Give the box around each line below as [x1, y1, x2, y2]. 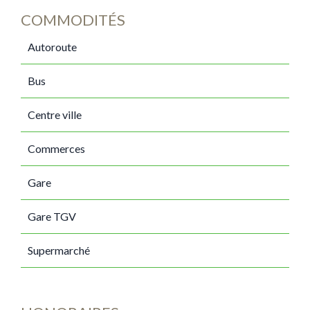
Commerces [28, 142, 85, 155]
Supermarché [28, 244, 90, 257]
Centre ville [28, 108, 82, 121]
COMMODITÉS [21, 10, 125, 29]
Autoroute [28, 40, 77, 53]
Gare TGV [28, 210, 76, 223]
